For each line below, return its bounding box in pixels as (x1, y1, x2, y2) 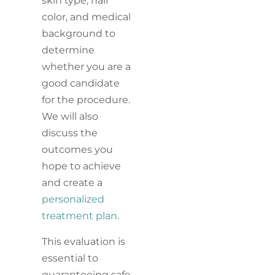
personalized (42, 193, 105, 206)
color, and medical (42, 11, 131, 23)
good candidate (42, 77, 120, 90)
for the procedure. (42, 94, 131, 106)
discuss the (42, 127, 98, 139)
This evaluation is (42, 235, 126, 247)
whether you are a (42, 61, 131, 73)
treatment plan (42, 210, 118, 222)
